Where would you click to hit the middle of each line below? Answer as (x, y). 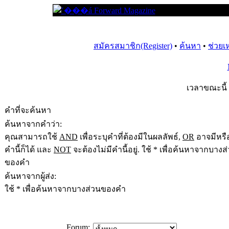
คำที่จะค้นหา (28, 110)
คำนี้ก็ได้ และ (29, 150)
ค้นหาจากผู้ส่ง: (30, 176)
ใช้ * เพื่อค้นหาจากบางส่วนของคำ (65, 189)
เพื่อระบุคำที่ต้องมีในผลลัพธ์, (130, 137)
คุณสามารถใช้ (32, 137)
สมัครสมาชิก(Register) (133, 46)
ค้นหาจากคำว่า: (33, 124)
